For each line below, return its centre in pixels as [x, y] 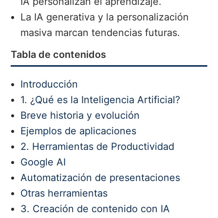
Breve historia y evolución [80, 116]
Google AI [43, 162]
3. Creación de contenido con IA [95, 209]
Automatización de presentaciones [100, 178]
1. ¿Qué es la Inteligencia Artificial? [100, 100]
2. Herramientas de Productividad [98, 147]
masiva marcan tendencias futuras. [100, 33]
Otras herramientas [64, 193]
